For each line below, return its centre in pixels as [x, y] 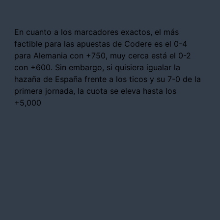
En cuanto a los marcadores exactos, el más [96, 32]
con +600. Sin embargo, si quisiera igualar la [97, 67]
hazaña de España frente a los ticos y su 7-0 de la [108, 79]
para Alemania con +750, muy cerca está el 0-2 [103, 55]
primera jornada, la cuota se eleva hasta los [95, 91]
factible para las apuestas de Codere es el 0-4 [101, 43]
